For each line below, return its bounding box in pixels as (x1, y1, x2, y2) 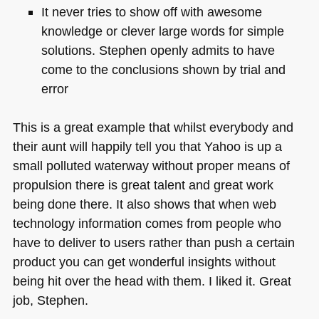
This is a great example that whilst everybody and (12, 120, 293, 135)
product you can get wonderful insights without (12, 254, 276, 270)
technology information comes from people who (12, 216, 281, 231)
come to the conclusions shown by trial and (41, 61, 286, 77)
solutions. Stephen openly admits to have (41, 42, 275, 58)
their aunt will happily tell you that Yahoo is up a (12, 139, 282, 155)
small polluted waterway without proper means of (12, 158, 290, 174)
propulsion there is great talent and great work (12, 177, 273, 193)
